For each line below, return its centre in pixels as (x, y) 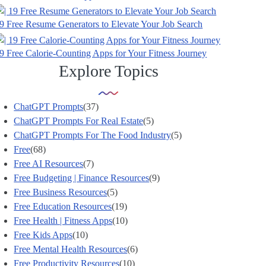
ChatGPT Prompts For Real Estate (79, 121)
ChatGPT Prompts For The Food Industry (93, 135)
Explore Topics (108, 71)
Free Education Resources (63, 206)
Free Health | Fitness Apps (63, 220)
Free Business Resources (61, 192)
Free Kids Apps (43, 235)
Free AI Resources (49, 163)
